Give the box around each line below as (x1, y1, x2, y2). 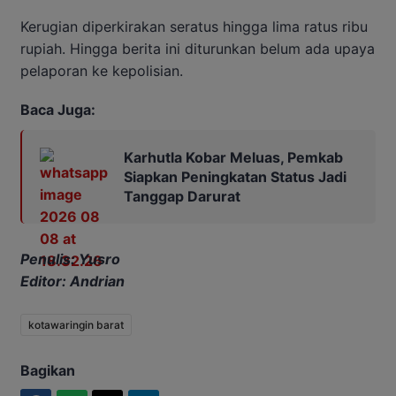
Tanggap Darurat (124, 187, 240, 205)
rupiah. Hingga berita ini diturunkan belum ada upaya (20, 39, 375, 57)
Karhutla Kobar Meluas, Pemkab (124, 148, 343, 166)
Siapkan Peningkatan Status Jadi (124, 167, 346, 186)
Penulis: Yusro (20, 249, 120, 268)
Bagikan (20, 361, 75, 379)
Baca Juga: (20, 100, 95, 118)
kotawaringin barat (28, 317, 124, 331)
